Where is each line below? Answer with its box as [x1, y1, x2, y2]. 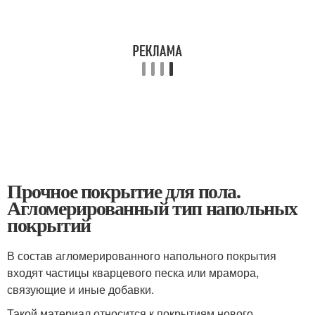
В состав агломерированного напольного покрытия [7, 247, 276, 264]
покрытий [7, 210, 91, 239]
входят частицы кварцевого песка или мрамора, [7, 264, 259, 281]
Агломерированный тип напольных [7, 193, 297, 222]
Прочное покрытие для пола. [7, 176, 240, 205]
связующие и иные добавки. [7, 281, 154, 297]
